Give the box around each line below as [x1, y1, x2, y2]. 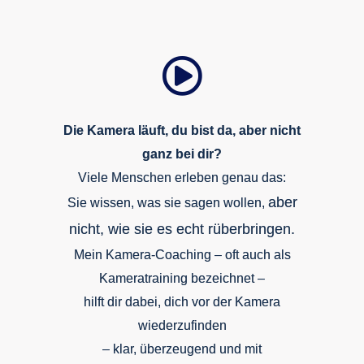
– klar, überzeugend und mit [102, 342, 262, 356]
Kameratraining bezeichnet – [99, 271, 265, 285]
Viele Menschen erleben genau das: [78, 171, 286, 184]
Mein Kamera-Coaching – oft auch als [73, 248, 291, 262]
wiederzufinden [137, 318, 227, 332]
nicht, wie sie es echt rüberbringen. [69, 221, 295, 237]
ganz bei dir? [142, 147, 222, 161]
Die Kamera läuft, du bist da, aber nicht [63, 123, 301, 137]
